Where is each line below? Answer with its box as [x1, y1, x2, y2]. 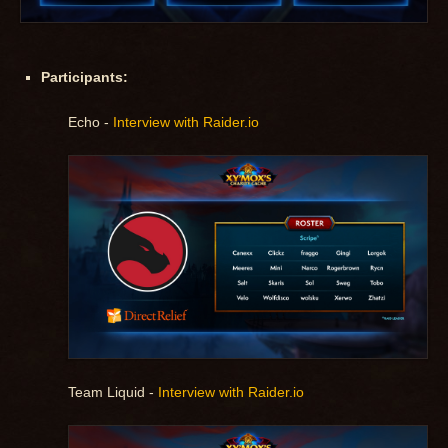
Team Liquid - [68, 383, 158, 400]
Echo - [68, 114, 113, 131]
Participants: [41, 69, 128, 86]
